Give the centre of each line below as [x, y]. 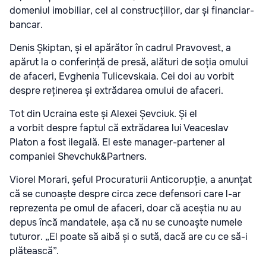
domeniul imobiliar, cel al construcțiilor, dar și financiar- [132, 10]
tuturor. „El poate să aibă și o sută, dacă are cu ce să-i [129, 236]
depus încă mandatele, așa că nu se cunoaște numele [126, 222]
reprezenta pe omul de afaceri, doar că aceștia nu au [125, 208]
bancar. [26, 24]
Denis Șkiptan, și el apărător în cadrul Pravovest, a [120, 47]
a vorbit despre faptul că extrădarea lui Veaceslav [119, 128]
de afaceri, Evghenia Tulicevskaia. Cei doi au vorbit [122, 76]
